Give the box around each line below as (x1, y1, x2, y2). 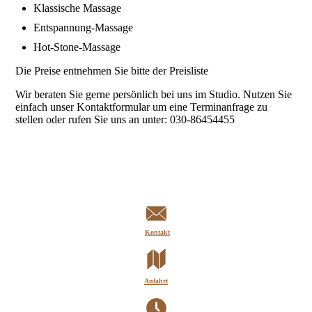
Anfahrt (144, 277, 168, 286)
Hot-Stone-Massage (33, 41, 121, 54)
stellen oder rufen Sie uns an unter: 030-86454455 (15, 114, 235, 126)
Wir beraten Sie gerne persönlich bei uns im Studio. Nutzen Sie (15, 88, 292, 101)
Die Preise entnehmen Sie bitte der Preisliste (15, 65, 209, 77)
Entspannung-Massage (33, 22, 134, 34)
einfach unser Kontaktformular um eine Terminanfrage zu (15, 101, 268, 114)
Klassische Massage (33, 2, 122, 15)
